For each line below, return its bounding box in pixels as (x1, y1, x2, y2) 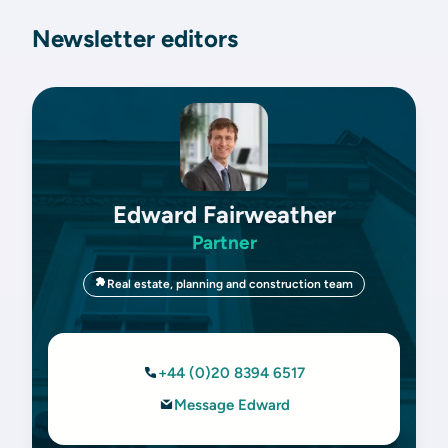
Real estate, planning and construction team (107, 277, 353, 291)
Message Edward (173, 396, 290, 414)
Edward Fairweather (112, 200, 336, 229)
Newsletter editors (32, 24, 238, 53)
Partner (191, 231, 257, 254)
